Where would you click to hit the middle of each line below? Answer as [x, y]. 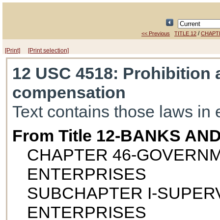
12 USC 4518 [63, 73]
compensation [69, 93]
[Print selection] [48, 51]
